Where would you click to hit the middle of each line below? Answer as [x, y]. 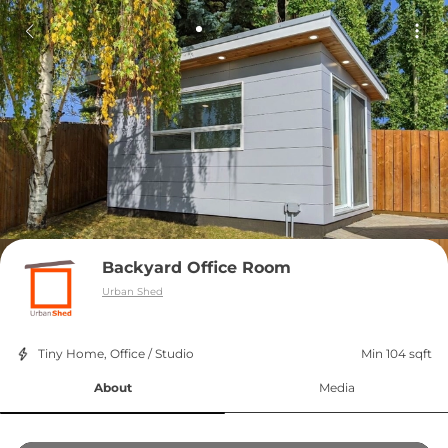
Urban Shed [132, 291]
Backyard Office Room [196, 267]
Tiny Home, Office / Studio [116, 353]
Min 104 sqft [396, 353]
